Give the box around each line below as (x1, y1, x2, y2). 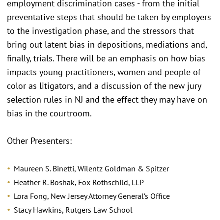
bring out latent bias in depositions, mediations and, (7, 38, 207, 50)
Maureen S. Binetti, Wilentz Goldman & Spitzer (14, 163, 169, 173)
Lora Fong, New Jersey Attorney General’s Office (14, 191, 170, 201)
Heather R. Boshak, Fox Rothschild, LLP (14, 177, 144, 187)
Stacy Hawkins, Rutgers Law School (14, 204, 133, 215)
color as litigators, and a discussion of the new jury (7, 80, 201, 91)
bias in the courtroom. (7, 107, 92, 119)
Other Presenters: (7, 135, 72, 146)
